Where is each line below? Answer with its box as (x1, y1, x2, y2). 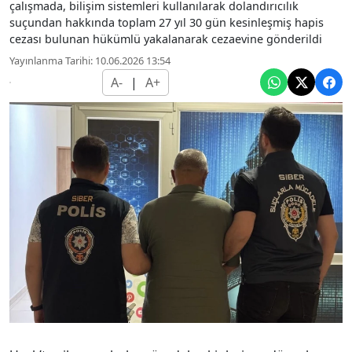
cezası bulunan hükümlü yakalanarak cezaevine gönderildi (9, 31, 322, 47)
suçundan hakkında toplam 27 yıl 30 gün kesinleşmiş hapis (9, 15, 324, 31)
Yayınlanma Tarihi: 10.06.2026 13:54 (9, 53, 170, 68)
